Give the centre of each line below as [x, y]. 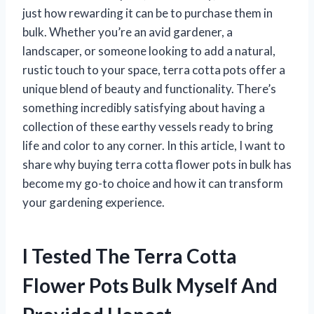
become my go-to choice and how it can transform [153, 183]
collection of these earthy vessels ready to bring [148, 126]
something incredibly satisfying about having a [144, 107]
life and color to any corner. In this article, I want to [154, 145]
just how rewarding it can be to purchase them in [148, 13]
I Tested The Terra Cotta [130, 255]
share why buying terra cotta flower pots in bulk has [157, 164]
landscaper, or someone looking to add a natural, [149, 50]
